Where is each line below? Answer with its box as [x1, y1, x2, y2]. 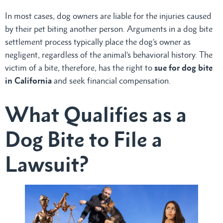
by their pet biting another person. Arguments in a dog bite [5, 23, 213, 34]
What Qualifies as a [5, 101, 187, 127]
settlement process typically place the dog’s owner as [5, 36, 191, 47]
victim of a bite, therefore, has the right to [5, 62, 154, 73]
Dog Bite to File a [5, 126, 162, 152]
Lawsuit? [5, 151, 89, 177]
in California [5, 75, 52, 86]
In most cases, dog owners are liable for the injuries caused [5, 10, 212, 21]
